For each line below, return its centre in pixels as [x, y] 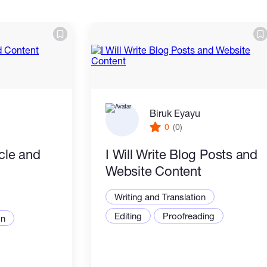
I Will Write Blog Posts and [182, 154]
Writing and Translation [160, 197]
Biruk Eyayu [175, 113]
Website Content [153, 171]
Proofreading [189, 216]
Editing [128, 216]
